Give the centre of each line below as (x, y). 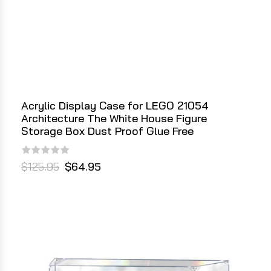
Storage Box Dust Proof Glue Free (107, 131)
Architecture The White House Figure (114, 119)
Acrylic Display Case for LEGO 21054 (115, 106)
